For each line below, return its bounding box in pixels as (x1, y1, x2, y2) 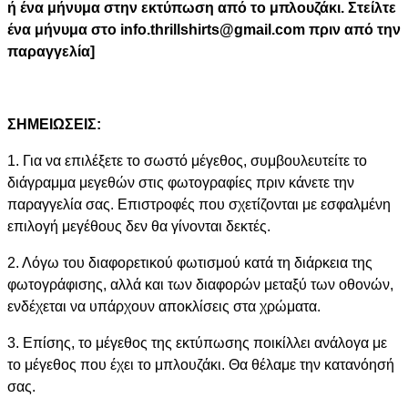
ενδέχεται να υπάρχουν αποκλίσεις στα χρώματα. (7, 298, 321, 314)
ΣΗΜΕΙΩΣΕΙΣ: (7, 116, 101, 132)
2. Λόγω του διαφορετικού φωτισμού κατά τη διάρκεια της (7, 254, 372, 270)
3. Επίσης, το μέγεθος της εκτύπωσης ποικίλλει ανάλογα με (7, 334, 387, 351)
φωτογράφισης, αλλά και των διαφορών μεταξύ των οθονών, (7, 276, 393, 292)
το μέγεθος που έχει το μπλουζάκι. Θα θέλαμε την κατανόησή (7, 356, 394, 372)
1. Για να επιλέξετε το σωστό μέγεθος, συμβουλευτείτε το (7, 152, 367, 168)
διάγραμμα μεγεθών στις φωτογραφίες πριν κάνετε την (7, 174, 354, 190)
